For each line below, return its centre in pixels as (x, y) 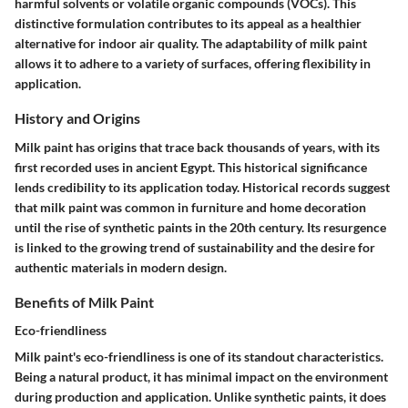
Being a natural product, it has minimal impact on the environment (201, 376)
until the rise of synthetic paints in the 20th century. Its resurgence (200, 227)
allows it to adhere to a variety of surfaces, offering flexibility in (193, 64)
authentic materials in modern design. (121, 267)
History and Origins (77, 118)
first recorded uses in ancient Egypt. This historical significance (191, 167)
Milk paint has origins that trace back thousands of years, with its (197, 147)
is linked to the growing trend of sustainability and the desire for (195, 247)
